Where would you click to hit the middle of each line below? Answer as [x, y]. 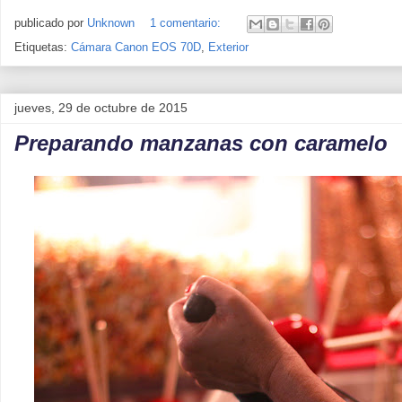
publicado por [51, 23]
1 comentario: [187, 23]
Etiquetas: [43, 47]
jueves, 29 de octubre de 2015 [101, 108]
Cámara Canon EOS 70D [136, 47]
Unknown [111, 23]
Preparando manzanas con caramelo [201, 143]
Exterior [228, 47]
